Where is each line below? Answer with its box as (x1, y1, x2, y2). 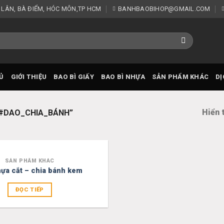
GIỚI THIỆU (10, 73, 47, 80)
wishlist (77, 171, 100, 178)
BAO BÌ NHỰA (100, 73, 145, 80)
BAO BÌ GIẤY (53, 73, 94, 80)
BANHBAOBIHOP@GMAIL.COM (118, 5, 210, 12)
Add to (82, 164, 100, 171)
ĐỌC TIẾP (15, 186, 44, 193)
